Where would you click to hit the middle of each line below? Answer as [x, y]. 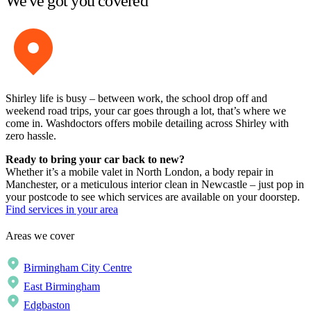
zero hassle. [31, 135]
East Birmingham [62, 287]
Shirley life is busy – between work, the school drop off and [136, 98]
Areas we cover [40, 236]
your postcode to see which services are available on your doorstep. [153, 196]
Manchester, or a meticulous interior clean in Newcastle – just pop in [155, 184]
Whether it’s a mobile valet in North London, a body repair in [140, 171]
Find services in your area [62, 209]
